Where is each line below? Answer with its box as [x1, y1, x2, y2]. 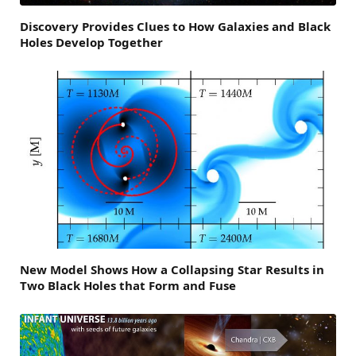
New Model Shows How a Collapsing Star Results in [20, 261, 324, 278]
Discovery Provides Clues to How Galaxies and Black [20, 18, 331, 35]
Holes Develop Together [20, 34, 163, 51]
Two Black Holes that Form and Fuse [20, 277, 236, 294]
